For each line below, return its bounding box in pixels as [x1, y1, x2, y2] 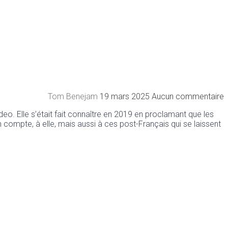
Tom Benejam [48, 92, 100, 102]
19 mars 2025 [100, 92, 152, 102]
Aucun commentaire [152, 92, 224, 102]
